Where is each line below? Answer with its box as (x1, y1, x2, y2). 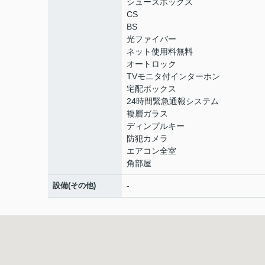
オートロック (127, 59, 176, 69)
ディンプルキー (127, 121, 185, 131)
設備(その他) (53, 181, 96, 190)
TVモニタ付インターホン (127, 72, 220, 81)
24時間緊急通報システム (127, 96, 219, 106)
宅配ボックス (127, 84, 176, 93)
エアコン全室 (127, 146, 176, 156)
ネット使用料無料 (127, 47, 193, 56)
